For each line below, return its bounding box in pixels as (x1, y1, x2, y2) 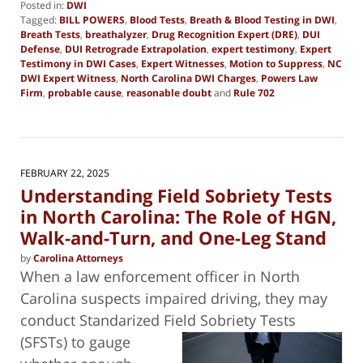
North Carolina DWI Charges (121, 71, 256, 86)
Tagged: (20, 13, 57, 28)
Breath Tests (20, 28, 80, 42)
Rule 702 (233, 86, 275, 100)
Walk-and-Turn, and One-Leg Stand (20, 224, 327, 250)
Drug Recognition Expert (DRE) (152, 28, 297, 42)
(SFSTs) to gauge (20, 331, 130, 352)
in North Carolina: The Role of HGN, (20, 203, 336, 228)
